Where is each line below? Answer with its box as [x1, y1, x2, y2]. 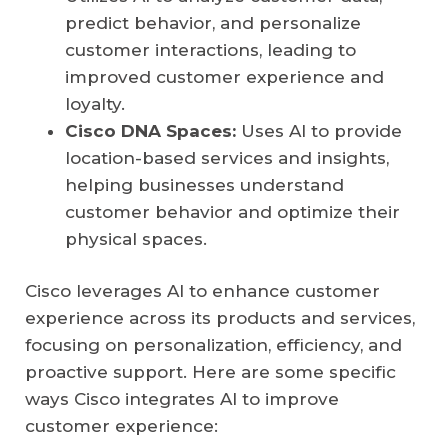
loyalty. [65, 94, 125, 115]
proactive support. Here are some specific [25, 362, 396, 383]
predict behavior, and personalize [65, 13, 361, 34]
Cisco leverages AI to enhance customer [25, 281, 380, 302]
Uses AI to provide [236, 121, 402, 142]
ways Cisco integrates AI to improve [25, 389, 339, 410]
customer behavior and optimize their [65, 202, 400, 223]
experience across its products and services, [25, 308, 415, 329]
